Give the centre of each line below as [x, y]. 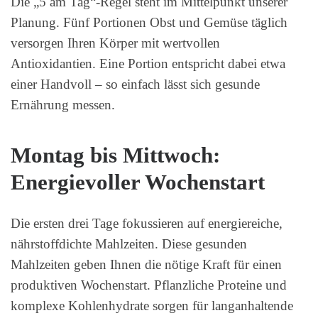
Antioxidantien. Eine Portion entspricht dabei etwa [148, 63]
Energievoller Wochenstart [138, 183]
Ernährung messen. [63, 104]
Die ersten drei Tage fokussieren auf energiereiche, [147, 224]
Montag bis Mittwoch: [115, 156]
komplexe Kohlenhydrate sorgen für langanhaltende [152, 306]
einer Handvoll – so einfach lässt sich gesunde [135, 84]
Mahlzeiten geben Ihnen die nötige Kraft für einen [146, 265]
